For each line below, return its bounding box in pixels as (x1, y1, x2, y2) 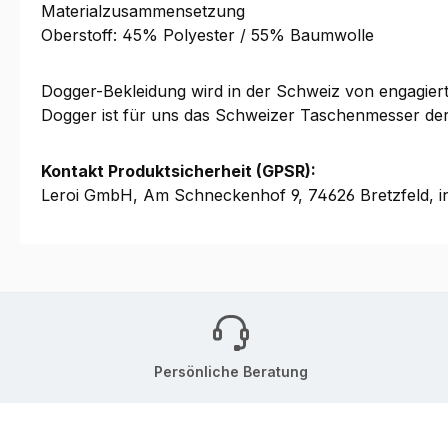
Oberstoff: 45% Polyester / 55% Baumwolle (41, 25, 374, 46)
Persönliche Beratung (154, 362, 308, 380)
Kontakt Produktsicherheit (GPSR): (41, 161, 316, 182)
